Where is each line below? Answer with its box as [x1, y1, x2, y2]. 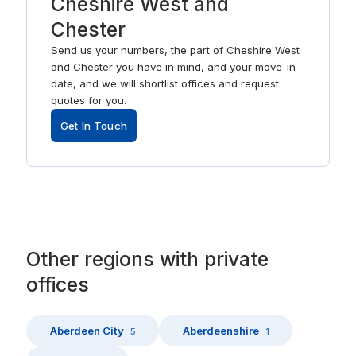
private [204, 246, 269, 271]
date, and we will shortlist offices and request [50, 77, 279, 91]
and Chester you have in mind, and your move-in [50, 60, 296, 74]
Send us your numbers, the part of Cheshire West [50, 44, 300, 57]
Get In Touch [60, 118, 127, 132]
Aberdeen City [49, 323, 124, 337]
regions [84, 246, 155, 271]
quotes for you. [50, 94, 126, 107]
